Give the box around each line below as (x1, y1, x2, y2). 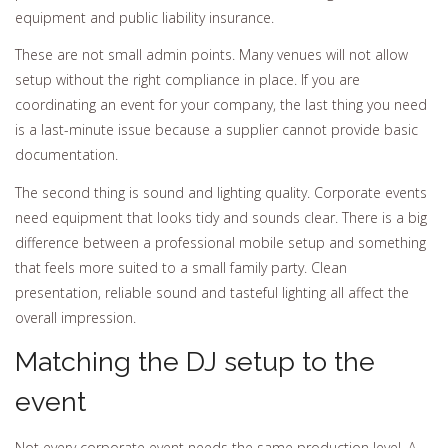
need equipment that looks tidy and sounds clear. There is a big (15, 207, 427, 227)
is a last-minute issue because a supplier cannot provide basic (15, 120, 418, 140)
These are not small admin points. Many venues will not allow (15, 45, 408, 65)
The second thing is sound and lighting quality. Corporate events (15, 182, 427, 202)
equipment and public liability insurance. (15, 7, 274, 27)
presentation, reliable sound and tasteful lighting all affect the (15, 282, 409, 302)
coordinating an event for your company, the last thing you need (15, 95, 427, 115)
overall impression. (15, 307, 136, 327)
